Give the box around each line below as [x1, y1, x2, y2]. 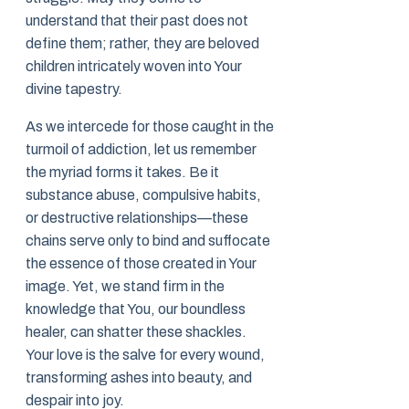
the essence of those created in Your [26, 256, 257, 272]
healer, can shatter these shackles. [26, 324, 246, 341]
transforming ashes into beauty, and [26, 370, 252, 386]
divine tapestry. [26, 81, 122, 98]
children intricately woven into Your [26, 58, 242, 75]
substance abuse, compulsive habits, [26, 187, 261, 204]
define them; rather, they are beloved [26, 36, 259, 52]
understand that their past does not [26, 13, 248, 29]
